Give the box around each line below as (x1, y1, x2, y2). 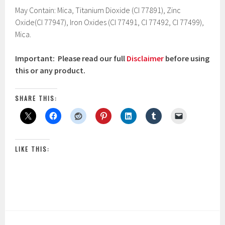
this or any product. (15, 65, 86, 75)
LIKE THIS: (15, 144, 50, 153)
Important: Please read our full (15, 53, 127, 63)
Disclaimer (127, 53, 164, 63)
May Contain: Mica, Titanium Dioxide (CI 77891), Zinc (15, 5, 181, 15)
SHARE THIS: (15, 93, 58, 102)
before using (164, 53, 210, 63)
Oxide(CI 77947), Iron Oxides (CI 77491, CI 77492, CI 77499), (15, 17, 204, 27)
